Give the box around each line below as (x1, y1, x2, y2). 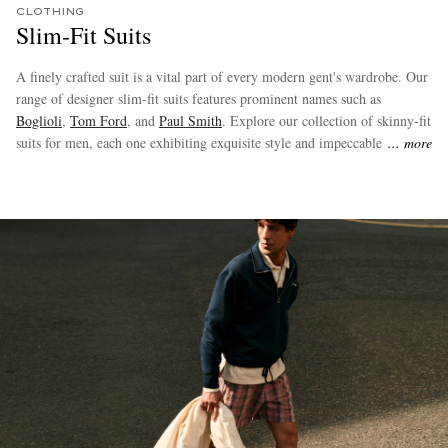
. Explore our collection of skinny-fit (222, 111, 431, 131)
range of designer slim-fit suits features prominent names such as (16, 89, 381, 109)
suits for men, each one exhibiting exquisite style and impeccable (16, 133, 382, 153)
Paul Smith (159, 111, 222, 131)
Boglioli (16, 111, 62, 131)
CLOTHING (16, 7, 84, 18)
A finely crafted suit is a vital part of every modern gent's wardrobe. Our (16, 67, 428, 87)
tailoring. (16, 155, 68, 175)
